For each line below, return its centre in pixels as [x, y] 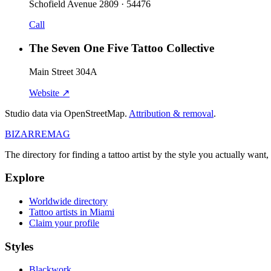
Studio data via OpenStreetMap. [67, 113]
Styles [19, 246]
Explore [24, 178]
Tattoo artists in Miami [72, 212]
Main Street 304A [63, 71]
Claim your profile [64, 223]
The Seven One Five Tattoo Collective [122, 48]
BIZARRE [26, 134]
